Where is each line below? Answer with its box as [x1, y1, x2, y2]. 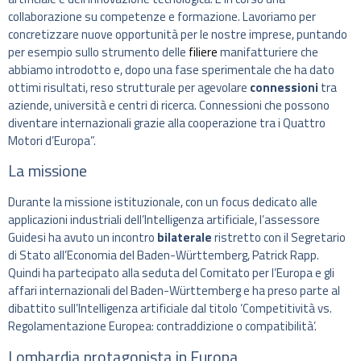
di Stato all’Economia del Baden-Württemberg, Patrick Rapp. [8, 246, 319, 265]
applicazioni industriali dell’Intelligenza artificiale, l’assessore [8, 210, 320, 230]
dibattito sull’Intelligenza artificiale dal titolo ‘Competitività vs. [8, 299, 332, 318]
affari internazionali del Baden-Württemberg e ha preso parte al [8, 281, 340, 301]
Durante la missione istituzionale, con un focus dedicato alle [8, 193, 317, 212]
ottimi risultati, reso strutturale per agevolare [8, 77, 250, 97]
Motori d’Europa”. [8, 131, 96, 150]
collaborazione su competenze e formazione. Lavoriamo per [8, 6, 316, 26]
